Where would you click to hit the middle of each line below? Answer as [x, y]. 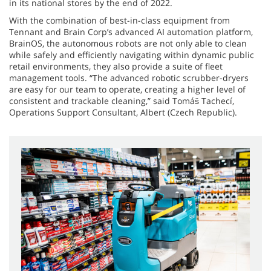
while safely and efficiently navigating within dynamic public [132, 54]
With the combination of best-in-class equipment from [119, 20]
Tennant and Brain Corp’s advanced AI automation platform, [131, 31]
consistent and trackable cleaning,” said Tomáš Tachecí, [122, 100]
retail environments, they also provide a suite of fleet [116, 66]
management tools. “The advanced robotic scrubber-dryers [129, 77]
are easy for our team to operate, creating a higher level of [127, 89]
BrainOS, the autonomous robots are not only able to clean [128, 43]
